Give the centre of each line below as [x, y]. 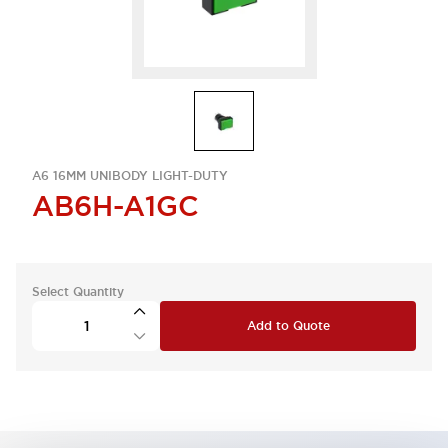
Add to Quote [288, 326]
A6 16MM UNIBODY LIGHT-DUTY [130, 176]
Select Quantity [78, 292]
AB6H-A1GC [115, 206]
